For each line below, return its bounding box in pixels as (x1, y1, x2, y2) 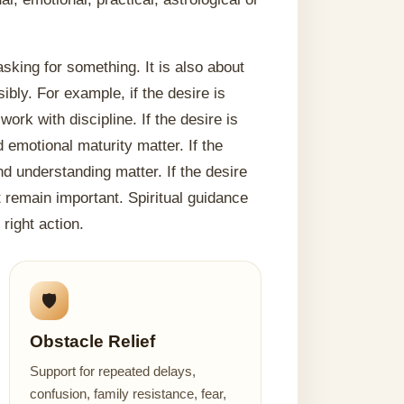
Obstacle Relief (29, 332, 155, 351)
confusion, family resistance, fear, (29, 386, 226, 401)
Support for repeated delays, (29, 363, 196, 379)
